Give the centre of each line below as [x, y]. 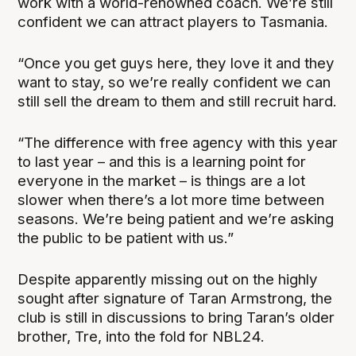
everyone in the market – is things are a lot [162, 181]
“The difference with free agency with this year [178, 143]
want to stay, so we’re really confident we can [174, 83]
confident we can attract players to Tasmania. [173, 22]
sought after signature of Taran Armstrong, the [175, 299]
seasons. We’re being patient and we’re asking [176, 219]
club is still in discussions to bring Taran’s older [176, 318]
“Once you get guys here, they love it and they [176, 64]
